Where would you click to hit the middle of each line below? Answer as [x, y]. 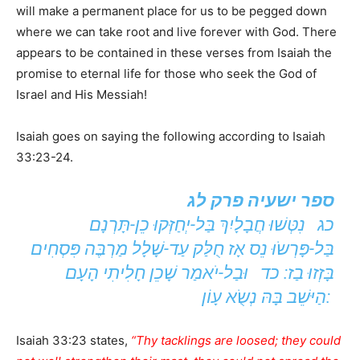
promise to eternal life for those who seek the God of [166, 74]
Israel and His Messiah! [82, 95]
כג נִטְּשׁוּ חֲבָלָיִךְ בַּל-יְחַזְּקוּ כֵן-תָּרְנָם [211, 225]
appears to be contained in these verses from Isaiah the [174, 53]
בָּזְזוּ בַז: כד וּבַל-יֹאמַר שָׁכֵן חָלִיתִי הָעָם [199, 273]
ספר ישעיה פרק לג [260, 201]
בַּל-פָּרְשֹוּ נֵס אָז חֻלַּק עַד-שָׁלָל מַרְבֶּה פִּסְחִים [182, 249]
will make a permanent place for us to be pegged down [172, 11]
